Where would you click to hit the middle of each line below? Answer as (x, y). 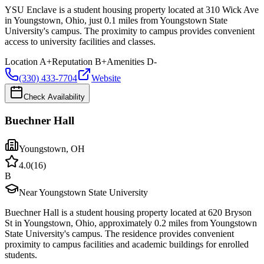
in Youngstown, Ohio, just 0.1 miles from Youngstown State (116, 20)
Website (106, 78)
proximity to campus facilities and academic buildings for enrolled (127, 245)
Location (21, 61)
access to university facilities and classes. (80, 41)
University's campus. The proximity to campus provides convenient (130, 31)
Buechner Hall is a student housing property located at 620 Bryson (128, 213)
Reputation (72, 61)
